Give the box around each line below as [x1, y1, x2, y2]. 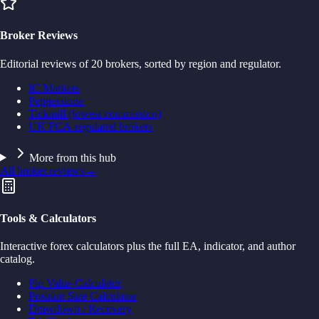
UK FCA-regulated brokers [28, 120, 152, 132]
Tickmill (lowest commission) [28, 107, 161, 120]
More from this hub [28, 151, 116, 164]
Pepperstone [28, 94, 83, 107]
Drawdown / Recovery [28, 303, 132, 315]
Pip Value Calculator [28, 277, 121, 290]
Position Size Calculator [28, 290, 136, 303]
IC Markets [28, 81, 79, 94]
